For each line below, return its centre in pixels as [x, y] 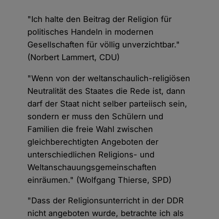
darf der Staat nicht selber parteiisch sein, [108, 103]
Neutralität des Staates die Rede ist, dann [107, 91]
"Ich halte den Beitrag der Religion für [100, 19]
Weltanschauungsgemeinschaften [92, 167]
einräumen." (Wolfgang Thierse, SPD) [100, 180]
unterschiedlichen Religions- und [91, 154]
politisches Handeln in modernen [91, 32]
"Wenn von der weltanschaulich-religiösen [109, 78]
